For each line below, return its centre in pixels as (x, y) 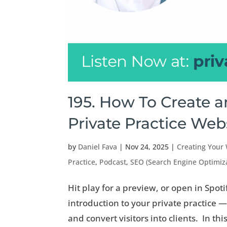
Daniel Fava (98, 147)
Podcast (113, 162)
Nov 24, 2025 (147, 147)
